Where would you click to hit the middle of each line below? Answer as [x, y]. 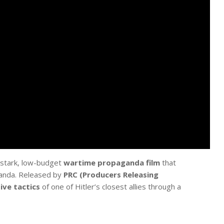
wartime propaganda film [111, 162]
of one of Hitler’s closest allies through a [110, 186]
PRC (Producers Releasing [111, 174]
